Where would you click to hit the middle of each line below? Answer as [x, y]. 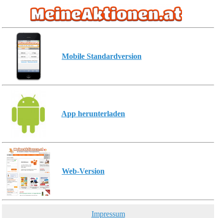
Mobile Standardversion [101, 56]
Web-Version [83, 171]
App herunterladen [93, 114]
